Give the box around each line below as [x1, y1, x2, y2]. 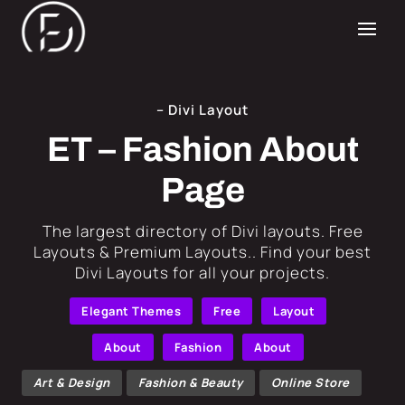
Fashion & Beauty [137, 374, 243, 391]
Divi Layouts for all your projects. [75, 262, 330, 283]
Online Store [270, 374, 350, 391]
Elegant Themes [81, 302, 181, 319]
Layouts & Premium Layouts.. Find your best [33, 241, 372, 262]
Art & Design [33, 374, 110, 391]
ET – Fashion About [46, 131, 359, 168]
